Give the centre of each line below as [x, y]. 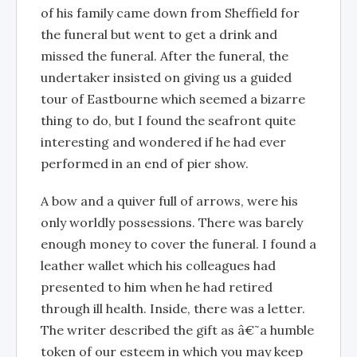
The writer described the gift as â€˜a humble [177, 330]
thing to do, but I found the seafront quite [168, 120]
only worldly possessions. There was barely [172, 222]
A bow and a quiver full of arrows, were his [169, 201]
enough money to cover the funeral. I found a [178, 244]
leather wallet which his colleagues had [158, 265]
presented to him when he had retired [157, 287]
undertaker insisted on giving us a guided [166, 77]
